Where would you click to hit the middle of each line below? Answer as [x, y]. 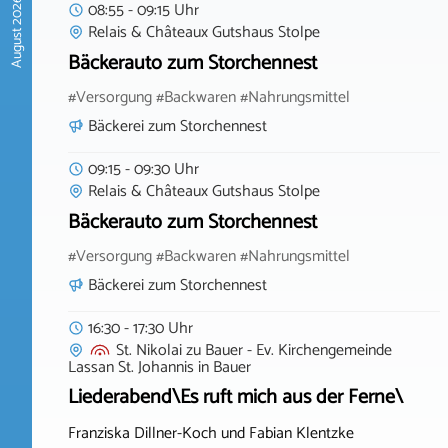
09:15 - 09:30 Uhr [143, 169]
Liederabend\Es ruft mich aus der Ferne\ [235, 397]
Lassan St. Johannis [131, 367]
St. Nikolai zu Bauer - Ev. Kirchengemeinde [254, 350]
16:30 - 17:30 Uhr [140, 328]
